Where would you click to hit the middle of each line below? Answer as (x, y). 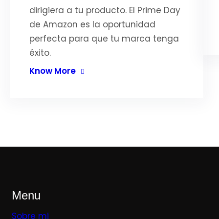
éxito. (40, 53)
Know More (53, 71)
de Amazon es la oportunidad (92, 24)
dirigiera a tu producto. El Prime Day (105, 10)
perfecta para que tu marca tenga (104, 39)
